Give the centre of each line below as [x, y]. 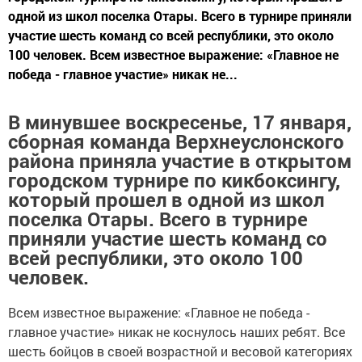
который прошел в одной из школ [166, 200]
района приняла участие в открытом [180, 161]
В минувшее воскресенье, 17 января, [180, 122]
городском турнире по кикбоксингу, [174, 181]
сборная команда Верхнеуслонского [176, 142]
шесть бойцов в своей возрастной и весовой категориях [180, 351]
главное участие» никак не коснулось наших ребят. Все [177, 332]
